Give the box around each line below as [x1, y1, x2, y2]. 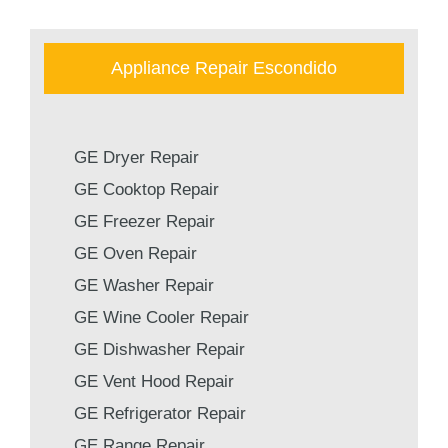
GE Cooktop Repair [74, 179, 219, 199]
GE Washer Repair [74, 275, 214, 295]
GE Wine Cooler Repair [74, 307, 249, 327]
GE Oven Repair [74, 243, 197, 263]
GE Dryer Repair [74, 147, 199, 167]
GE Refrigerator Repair [74, 403, 246, 423]
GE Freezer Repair [74, 211, 215, 231]
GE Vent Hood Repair [74, 371, 234, 391]
